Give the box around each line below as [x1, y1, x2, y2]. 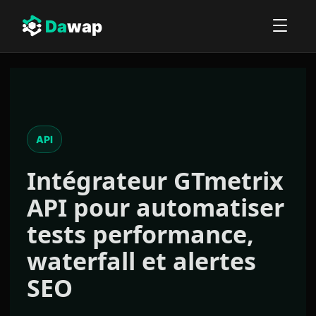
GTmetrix [174, 164, 284, 197]
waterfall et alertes [27, 245, 256, 277]
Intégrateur [27, 164, 174, 197]
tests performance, [27, 218, 254, 250]
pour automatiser [67, 191, 284, 224]
